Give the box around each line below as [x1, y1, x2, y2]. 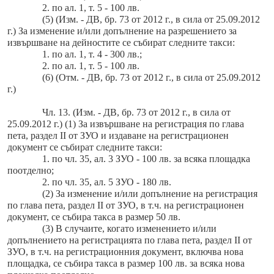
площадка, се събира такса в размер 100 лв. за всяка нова [7, 258, 245, 269]
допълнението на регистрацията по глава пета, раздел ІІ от [7, 235, 252, 246]
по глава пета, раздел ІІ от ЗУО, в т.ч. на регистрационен [7, 200, 244, 211]
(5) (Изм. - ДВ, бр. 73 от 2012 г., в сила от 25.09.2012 [42, 14, 260, 25]
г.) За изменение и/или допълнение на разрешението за [7, 26, 237, 37]
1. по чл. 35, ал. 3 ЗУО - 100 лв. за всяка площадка [42, 154, 250, 165]
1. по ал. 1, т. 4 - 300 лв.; [42, 49, 142, 60]
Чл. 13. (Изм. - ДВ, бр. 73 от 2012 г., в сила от [42, 107, 231, 118]
